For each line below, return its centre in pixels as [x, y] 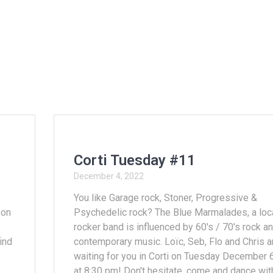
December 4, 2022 [108, 176]
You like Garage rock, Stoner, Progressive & [165, 197]
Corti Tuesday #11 [134, 160]
